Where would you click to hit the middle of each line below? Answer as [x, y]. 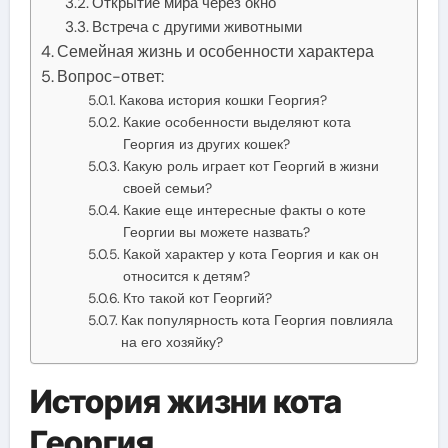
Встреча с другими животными [197, 26]
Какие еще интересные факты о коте [244, 209]
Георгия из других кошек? [206, 143]
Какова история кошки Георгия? [222, 99]
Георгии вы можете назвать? [216, 231]
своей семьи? [167, 187]
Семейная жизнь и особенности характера [215, 51]
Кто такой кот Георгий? [197, 297]
